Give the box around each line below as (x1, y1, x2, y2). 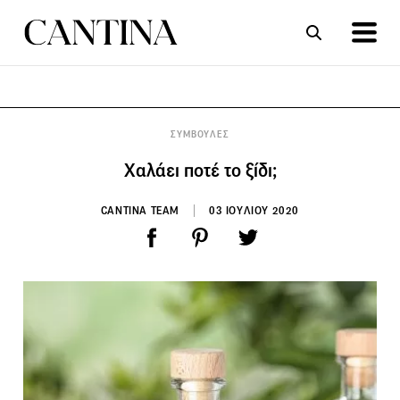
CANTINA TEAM (100, 203, 180, 217)
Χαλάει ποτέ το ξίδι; (123, 158, 277, 182)
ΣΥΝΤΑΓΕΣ (86, 121, 143, 138)
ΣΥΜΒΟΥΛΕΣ (171, 128, 229, 140)
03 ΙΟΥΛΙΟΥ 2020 (209, 203, 300, 217)
